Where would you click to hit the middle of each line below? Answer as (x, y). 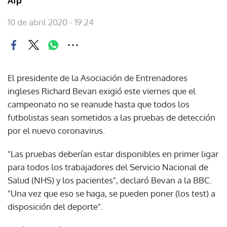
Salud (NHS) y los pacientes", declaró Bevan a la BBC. (110, 180)
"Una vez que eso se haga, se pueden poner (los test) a (111, 193)
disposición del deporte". (55, 206)
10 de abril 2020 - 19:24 (51, 22)
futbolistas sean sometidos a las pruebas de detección (111, 117)
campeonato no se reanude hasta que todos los (99, 104)
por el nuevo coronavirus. (56, 130)
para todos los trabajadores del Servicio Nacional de (108, 167)
